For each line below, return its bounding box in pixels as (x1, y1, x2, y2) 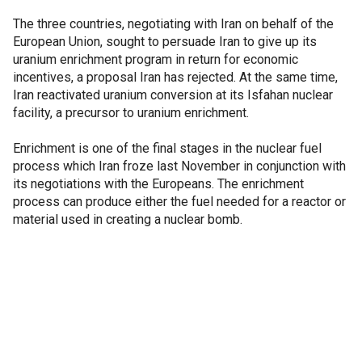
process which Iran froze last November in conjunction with (13, 158, 346, 174)
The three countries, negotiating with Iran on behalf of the (13, 16, 334, 32)
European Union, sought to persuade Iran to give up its (13, 34, 317, 49)
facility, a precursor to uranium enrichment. (13, 105, 249, 120)
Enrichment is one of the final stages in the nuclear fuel (13, 141, 322, 156)
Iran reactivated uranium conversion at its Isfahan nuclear (13, 87, 333, 103)
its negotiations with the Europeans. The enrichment (13, 176, 304, 192)
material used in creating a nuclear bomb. (13, 212, 242, 227)
